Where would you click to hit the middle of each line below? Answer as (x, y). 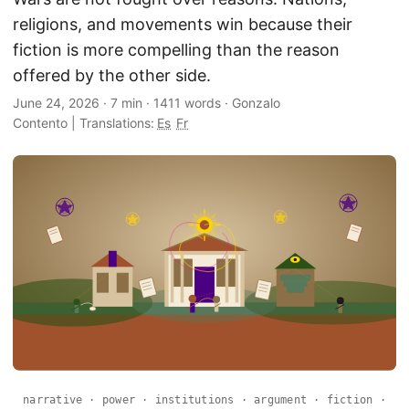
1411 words (187, 103)
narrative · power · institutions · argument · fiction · (204, 399)
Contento (40, 123)
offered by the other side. (112, 75)
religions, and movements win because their (183, 24)
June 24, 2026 (56, 103)
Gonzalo (256, 103)
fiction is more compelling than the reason (176, 50)
